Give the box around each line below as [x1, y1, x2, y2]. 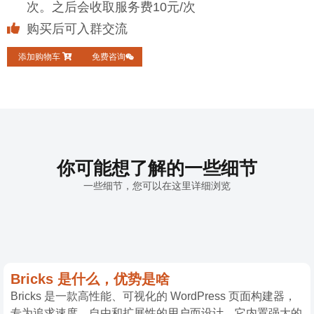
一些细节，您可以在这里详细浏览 [83, 179, 231, 191]
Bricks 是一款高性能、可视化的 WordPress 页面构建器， [11, 289, 296, 302]
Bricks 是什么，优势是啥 [11, 271, 170, 287]
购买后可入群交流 [26, 21, 128, 36]
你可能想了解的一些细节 [57, 157, 257, 179]
